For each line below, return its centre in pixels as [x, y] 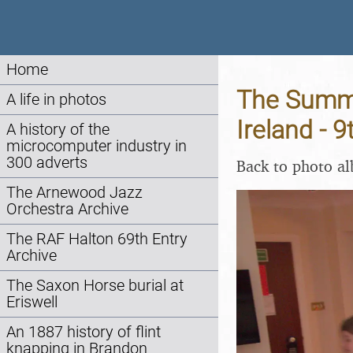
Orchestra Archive [67, 209]
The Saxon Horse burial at [95, 286]
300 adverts [47, 163]
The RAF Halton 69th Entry [97, 239]
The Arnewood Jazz [74, 193]
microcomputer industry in [97, 146]
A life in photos [56, 100]
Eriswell [32, 302]
